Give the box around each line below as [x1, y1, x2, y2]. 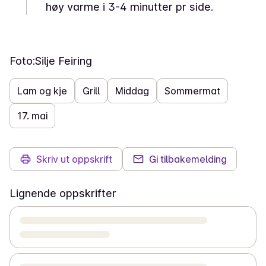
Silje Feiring [35, 55, 92, 67]
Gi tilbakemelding [149, 153, 227, 165]
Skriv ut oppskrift [36, 153, 112, 165]
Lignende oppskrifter [9, 187, 116, 199]
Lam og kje [17, 85, 67, 97]
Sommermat [164, 85, 220, 97]
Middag [115, 85, 149, 97]
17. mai [17, 110, 47, 122]
